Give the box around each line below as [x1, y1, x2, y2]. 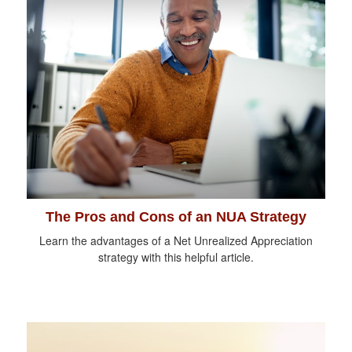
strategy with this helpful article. [98, 248, 254, 265]
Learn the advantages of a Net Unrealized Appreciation [39, 232, 313, 248]
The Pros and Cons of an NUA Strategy [46, 208, 306, 225]
